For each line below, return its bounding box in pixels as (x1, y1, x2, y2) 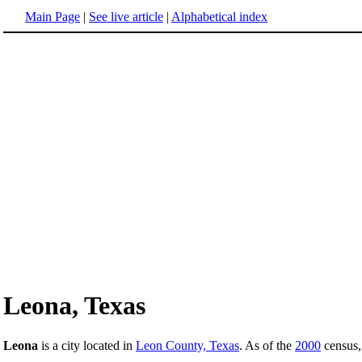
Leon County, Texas (136, 338, 239, 352)
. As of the (239, 338, 295, 352)
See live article (89, 10, 163, 23)
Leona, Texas (3, 291, 145, 321)
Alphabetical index (171, 10, 267, 23)
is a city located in (38, 338, 136, 352)
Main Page (25, 10, 80, 23)
